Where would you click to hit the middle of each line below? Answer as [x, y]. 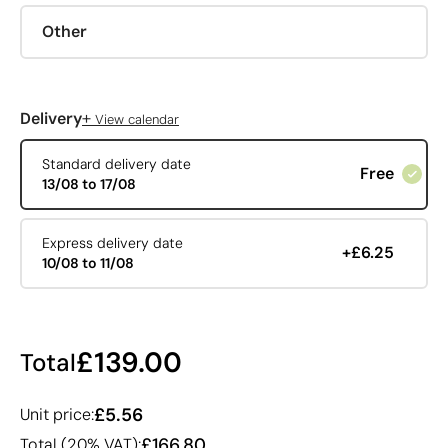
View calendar [135, 119]
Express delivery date [112, 243]
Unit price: [57, 414]
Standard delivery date [116, 164]
